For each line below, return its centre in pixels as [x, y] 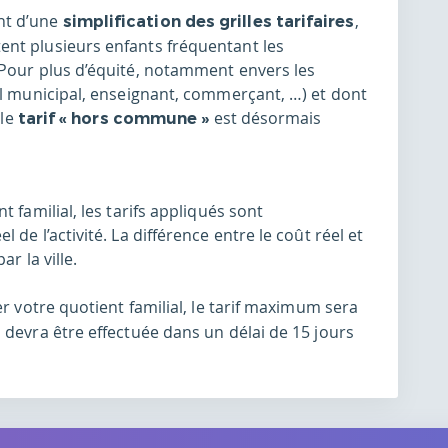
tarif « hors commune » [113, 119]
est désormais [265, 118]
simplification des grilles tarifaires [206, 22]
